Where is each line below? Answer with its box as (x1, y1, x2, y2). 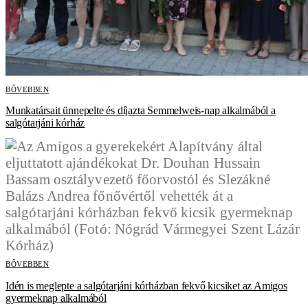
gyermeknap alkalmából (5, 291, 107, 304)
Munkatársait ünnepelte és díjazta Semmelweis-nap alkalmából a (5, 104, 276, 117)
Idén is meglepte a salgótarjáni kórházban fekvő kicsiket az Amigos (5, 279, 287, 291)
